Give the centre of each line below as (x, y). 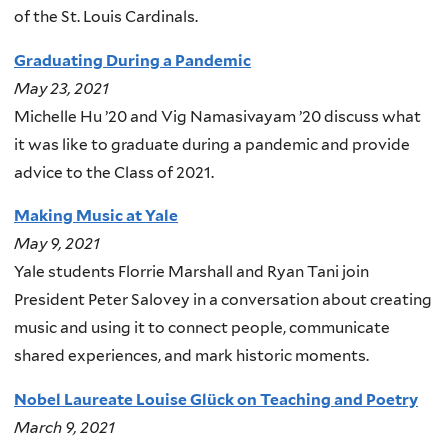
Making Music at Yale (96, 216)
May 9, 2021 (57, 244)
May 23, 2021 (61, 88)
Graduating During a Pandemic (132, 60)
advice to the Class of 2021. (114, 172)
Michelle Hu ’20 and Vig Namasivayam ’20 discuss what (217, 116)
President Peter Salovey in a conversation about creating (223, 300)
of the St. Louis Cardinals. (106, 17)
